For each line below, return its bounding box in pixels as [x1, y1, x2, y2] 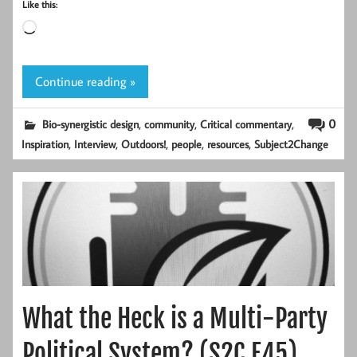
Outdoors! [121, 135, 167, 151]
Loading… [36, 21, 84, 37]
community [144, 116, 195, 131]
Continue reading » [35, 73, 135, 89]
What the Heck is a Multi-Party [22, 302, 328, 335]
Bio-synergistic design [42, 116, 139, 131]
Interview [74, 135, 116, 151]
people [171, 135, 202, 151]
